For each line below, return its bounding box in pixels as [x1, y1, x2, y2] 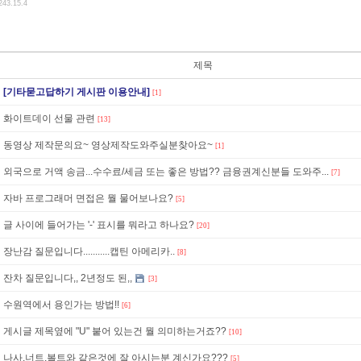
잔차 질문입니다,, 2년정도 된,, [3, 272, 132, 284]
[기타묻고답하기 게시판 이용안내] [3, 86, 150, 98]
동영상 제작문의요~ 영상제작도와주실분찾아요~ [91, 139, 213, 151]
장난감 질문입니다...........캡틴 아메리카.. [3, 246, 175, 257]
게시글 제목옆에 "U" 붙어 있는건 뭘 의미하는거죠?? [3, 326, 226, 337]
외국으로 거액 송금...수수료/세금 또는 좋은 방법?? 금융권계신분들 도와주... [3, 166, 329, 177]
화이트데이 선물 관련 [3, 113, 95, 124]
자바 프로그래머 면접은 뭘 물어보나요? [3, 193, 173, 204]
